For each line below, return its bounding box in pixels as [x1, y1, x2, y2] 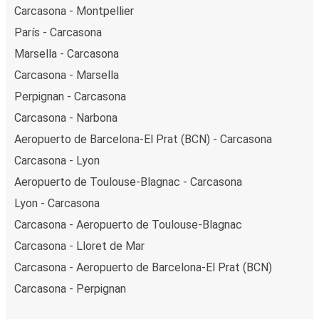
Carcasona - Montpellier [14, 4, 134, 18]
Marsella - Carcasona [14, 46, 119, 61]
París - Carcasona [14, 25, 102, 39]
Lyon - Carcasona [14, 196, 100, 210]
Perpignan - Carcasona [14, 89, 126, 103]
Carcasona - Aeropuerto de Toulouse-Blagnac [14, 217, 242, 231]
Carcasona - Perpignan [14, 281, 126, 296]
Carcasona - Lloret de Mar [14, 239, 145, 253]
